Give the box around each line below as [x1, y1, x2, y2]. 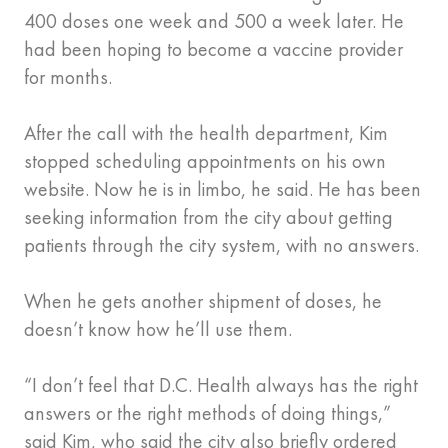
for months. [24, 64, 112, 91]
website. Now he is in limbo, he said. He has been [24, 176, 421, 203]
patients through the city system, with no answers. [24, 232, 419, 259]
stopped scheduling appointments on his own [24, 148, 386, 175]
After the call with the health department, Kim [24, 120, 388, 147]
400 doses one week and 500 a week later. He [24, 8, 404, 35]
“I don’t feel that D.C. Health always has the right [24, 372, 418, 399]
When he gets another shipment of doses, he [24, 288, 382, 315]
